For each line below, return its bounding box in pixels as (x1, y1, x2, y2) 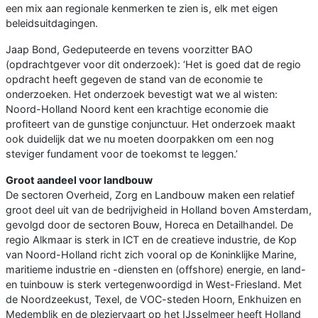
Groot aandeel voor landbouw (6, 174, 153, 187)
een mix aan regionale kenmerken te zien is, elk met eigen (6, 2, 278, 15)
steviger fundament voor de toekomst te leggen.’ (6, 148, 238, 160)
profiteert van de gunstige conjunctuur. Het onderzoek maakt (6, 118, 295, 131)
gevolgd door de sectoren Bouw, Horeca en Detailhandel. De (6, 219, 293, 231)
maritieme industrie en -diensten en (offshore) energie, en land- (6, 263, 306, 276)
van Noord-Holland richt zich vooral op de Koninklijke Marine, (6, 248, 297, 261)
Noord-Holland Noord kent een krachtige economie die (6, 103, 268, 116)
